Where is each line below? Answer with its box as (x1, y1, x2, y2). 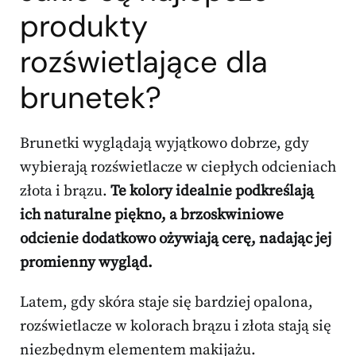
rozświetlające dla (20, 42, 268, 83)
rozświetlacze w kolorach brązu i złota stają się (20, 317, 331, 336)
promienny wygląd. (20, 253, 153, 273)
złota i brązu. (20, 182, 110, 201)
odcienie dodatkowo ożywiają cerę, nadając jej (20, 230, 331, 249)
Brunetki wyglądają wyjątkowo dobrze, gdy (20, 134, 309, 153)
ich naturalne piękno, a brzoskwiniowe (20, 206, 284, 225)
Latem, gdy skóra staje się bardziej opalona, (20, 293, 313, 312)
